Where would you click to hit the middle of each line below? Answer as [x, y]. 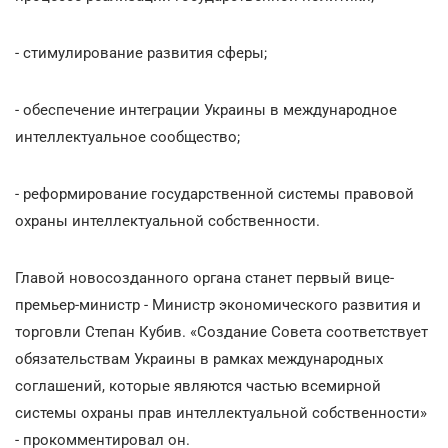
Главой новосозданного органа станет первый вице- [204, 277]
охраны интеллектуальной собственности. [167, 220]
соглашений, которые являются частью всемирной [198, 385]
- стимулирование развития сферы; [141, 52]
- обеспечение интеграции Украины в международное [206, 109]
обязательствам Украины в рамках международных [199, 358]
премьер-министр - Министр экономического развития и [218, 304]
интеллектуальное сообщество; [127, 136]
